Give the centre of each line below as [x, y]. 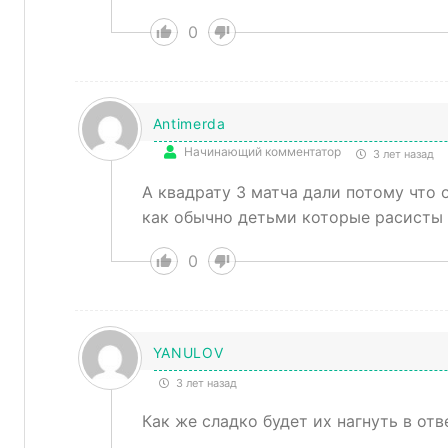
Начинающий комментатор [262, 151]
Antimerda [189, 123]
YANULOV [188, 352]
